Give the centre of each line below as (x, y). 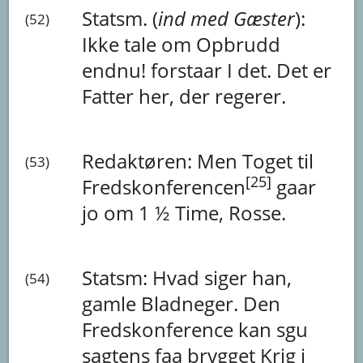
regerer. (251, 96)
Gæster (265, 18)
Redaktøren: (140, 160)
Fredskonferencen (164, 186)
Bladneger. (192, 303)
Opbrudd (239, 44)
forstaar (189, 70)
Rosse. (258, 212)
